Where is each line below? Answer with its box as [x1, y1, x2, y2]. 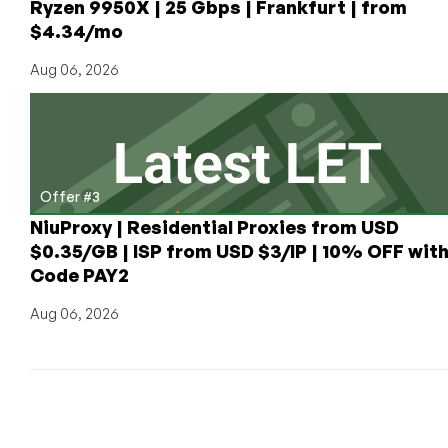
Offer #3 [40, 187, 100, 205]
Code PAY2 [30, 263, 129, 286]
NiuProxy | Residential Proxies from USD [30, 215, 399, 238]
